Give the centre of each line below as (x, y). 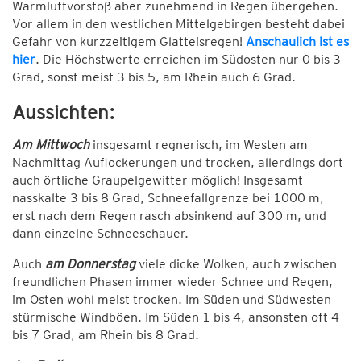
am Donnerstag (90, 263)
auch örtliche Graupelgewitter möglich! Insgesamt (158, 180)
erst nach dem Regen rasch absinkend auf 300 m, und (169, 215)
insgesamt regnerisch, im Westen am (199, 144)
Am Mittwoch (51, 144)
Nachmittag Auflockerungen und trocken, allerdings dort (178, 162)
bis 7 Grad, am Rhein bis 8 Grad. (106, 334)
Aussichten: (63, 112)
